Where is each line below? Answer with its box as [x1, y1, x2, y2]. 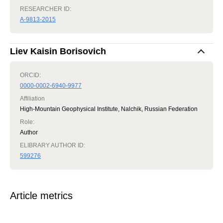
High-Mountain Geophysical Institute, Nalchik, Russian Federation [20, 106, 198, 113]
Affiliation [20, 95, 45, 103]
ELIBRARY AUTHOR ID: [20, 142, 85, 149]
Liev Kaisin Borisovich [10, 46, 106, 57]
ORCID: [20, 72, 41, 79]
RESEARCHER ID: [20, 5, 71, 13]
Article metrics [10, 190, 73, 202]
